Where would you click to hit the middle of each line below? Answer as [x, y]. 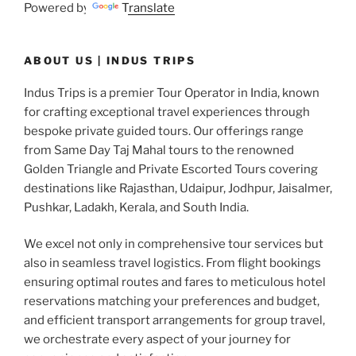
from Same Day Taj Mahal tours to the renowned [159, 150]
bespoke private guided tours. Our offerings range [164, 131]
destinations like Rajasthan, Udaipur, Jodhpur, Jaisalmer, [178, 188]
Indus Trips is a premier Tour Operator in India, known [172, 93]
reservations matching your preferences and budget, [172, 302]
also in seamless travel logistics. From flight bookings [172, 263]
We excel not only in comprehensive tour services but [174, 244]
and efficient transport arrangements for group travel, [174, 321]
